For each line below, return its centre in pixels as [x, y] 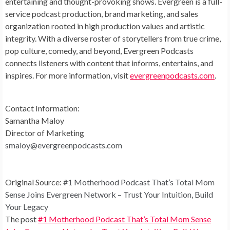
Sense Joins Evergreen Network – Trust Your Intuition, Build [109, 194]
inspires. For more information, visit [68, 75]
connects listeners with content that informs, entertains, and [109, 63]
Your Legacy [27, 207]
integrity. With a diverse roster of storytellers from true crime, [113, 38]
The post [22, 219]
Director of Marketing [45, 133]
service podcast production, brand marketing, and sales [102, 14]
